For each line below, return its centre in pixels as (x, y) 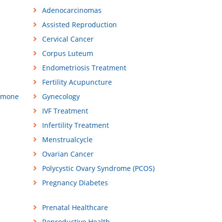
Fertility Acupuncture (77, 82)
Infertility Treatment (75, 125)
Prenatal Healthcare (75, 208)
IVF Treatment (65, 111)
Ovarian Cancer (68, 154)
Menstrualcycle (67, 140)
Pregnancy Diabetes (75, 183)
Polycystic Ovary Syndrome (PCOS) (98, 168)
